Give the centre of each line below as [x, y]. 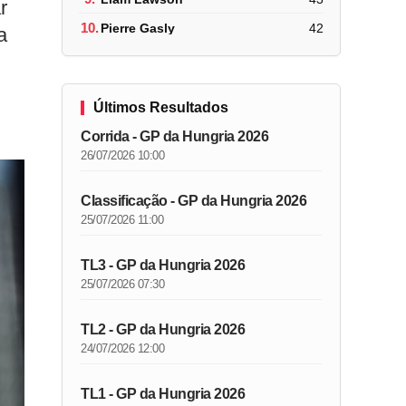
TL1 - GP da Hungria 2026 [163, 394]
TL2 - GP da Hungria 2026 [163, 329]
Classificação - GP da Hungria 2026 [194, 201]
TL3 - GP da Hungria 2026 [163, 265]
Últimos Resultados [161, 107]
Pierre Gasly [138, 28]
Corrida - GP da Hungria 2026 [175, 136]
